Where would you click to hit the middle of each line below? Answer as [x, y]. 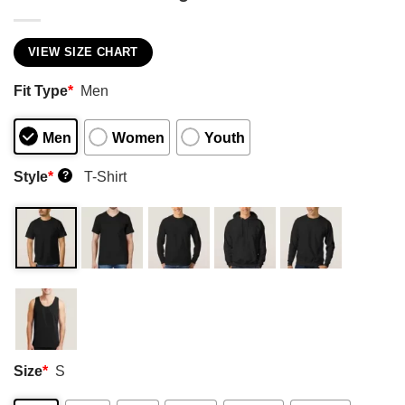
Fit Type [41, 91]
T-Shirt [106, 176]
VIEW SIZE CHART [83, 52]
